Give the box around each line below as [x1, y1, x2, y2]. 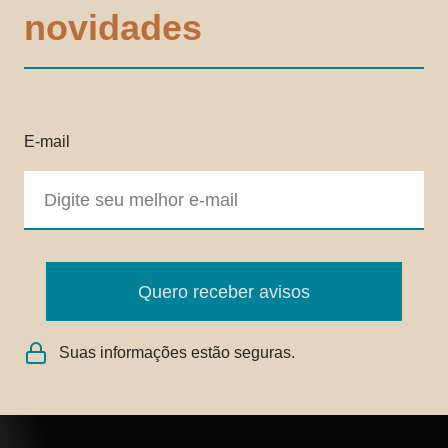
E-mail [24, 133, 70, 151]
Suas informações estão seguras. [59, 344, 295, 362]
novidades [24, 7, 202, 49]
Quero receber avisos [138, 281, 310, 302]
